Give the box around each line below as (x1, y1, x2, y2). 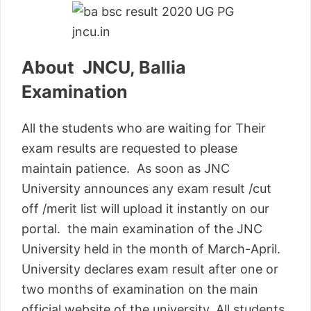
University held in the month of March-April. (22, 241, 284, 256)
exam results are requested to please (22, 140, 237, 155)
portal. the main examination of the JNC (22, 221, 262, 236)
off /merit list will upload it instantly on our (22, 201, 269, 216)
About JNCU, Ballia (22, 56, 186, 78)
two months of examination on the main (22, 281, 258, 296)
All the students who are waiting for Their (22, 120, 266, 135)
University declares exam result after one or (22, 261, 278, 276)
